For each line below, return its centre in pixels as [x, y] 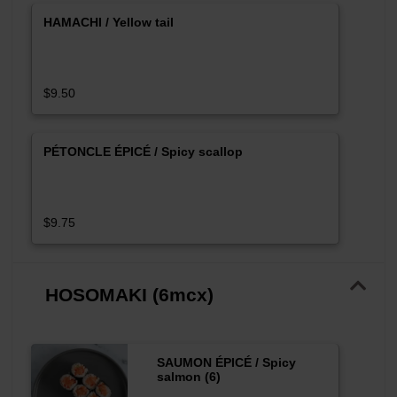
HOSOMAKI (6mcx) [129, 295]
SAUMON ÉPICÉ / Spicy [226, 362]
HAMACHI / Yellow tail [108, 22]
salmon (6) [188, 376]
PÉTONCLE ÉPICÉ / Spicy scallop [143, 151]
